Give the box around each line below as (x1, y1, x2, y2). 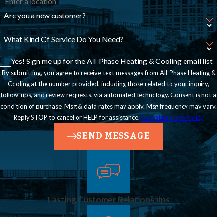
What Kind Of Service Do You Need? (3, 35, 124, 44)
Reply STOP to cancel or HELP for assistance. (14, 113, 141, 121)
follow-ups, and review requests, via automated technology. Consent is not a (1, 91, 170, 99)
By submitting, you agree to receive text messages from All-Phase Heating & (1, 68, 216, 77)
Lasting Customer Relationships (47, 194, 170, 204)
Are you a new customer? (3, 11, 86, 20)
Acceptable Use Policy (141, 113, 203, 121)
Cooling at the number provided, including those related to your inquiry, (8, 79, 209, 88)
